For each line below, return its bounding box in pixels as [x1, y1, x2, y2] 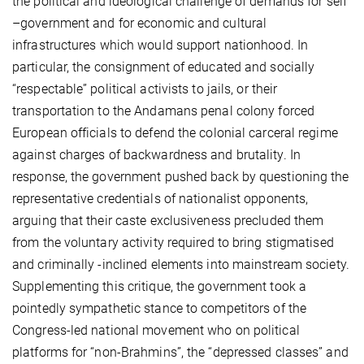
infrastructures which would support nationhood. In [12, 37, 309, 54]
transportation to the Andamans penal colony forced [12, 103, 315, 119]
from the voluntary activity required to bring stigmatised [12, 235, 334, 251]
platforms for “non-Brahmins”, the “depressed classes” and [12, 344, 349, 361]
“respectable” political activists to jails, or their [12, 81, 278, 97]
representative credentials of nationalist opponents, [12, 191, 309, 207]
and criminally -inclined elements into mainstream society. [12, 257, 349, 273]
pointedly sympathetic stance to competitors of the [12, 301, 307, 317]
